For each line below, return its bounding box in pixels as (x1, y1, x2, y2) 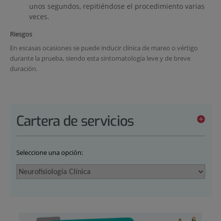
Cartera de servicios (16, 111, 134, 130)
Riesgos (9, 30, 32, 39)
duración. (9, 64, 37, 73)
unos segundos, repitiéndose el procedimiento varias (29, 1, 205, 11)
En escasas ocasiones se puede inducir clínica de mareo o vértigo (9, 43, 198, 52)
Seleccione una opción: (16, 147, 83, 157)
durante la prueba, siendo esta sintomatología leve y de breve (9, 53, 190, 63)
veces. (29, 12, 49, 22)
